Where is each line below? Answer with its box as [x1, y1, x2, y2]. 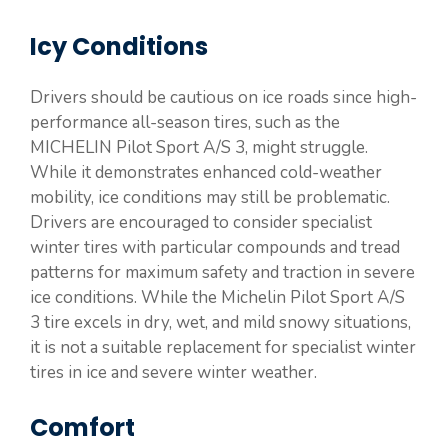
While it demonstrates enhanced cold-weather [30, 160, 382, 184]
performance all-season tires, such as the [30, 110, 340, 134]
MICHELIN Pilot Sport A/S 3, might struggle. [30, 135, 368, 159]
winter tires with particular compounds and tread [30, 235, 400, 259]
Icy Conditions [30, 29, 208, 63]
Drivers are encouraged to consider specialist [30, 210, 372, 234]
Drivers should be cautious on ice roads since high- [30, 85, 417, 109]
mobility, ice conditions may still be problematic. [30, 185, 390, 209]
